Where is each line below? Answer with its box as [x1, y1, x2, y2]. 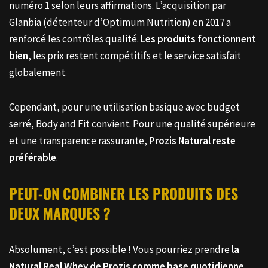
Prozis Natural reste [149, 142, 236, 156]
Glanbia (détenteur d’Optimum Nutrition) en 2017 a [9, 23, 231, 37]
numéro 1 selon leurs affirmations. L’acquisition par [9, 7, 226, 20]
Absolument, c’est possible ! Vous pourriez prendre [9, 251, 232, 264]
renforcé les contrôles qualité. [9, 40, 141, 54]
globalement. [9, 74, 67, 87]
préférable [9, 159, 56, 172]
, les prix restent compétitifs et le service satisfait [28, 57, 241, 71]
